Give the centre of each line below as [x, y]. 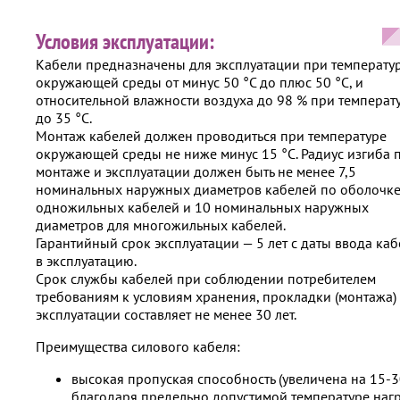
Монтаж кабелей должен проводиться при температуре [211, 135]
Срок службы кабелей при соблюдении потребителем [206, 278]
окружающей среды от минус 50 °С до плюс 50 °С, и [200, 82]
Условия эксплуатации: [125, 41]
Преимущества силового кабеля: [138, 346]
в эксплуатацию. [86, 260]
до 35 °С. [64, 117]
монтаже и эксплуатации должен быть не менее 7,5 [196, 171]
